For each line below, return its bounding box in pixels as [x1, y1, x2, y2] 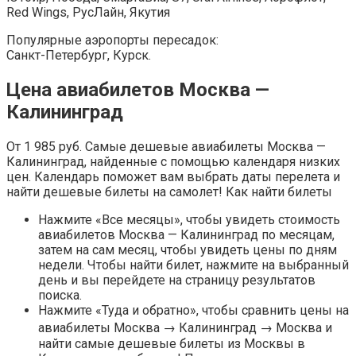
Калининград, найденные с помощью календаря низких [6, 154, 340, 170]
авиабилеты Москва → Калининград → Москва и [38, 320, 332, 336]
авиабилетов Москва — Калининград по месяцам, [38, 227, 335, 243]
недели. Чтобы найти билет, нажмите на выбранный [38, 257, 349, 273]
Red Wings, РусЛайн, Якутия [6, 5, 170, 21]
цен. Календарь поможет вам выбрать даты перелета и [6, 169, 340, 185]
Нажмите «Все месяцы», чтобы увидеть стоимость [38, 212, 340, 228]
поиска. [38, 288, 82, 304]
